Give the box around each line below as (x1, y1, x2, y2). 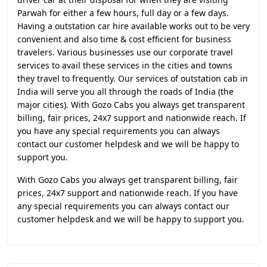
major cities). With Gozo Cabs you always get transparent (17, 99, 245, 110)
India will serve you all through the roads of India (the (17, 86, 234, 97)
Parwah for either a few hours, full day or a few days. (17, 7, 229, 18)
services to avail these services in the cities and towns (17, 60, 232, 71)
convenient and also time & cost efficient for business (17, 33, 231, 45)
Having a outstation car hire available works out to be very (17, 20, 250, 32)
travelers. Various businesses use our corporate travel (17, 46, 233, 58)
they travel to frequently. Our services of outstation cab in (17, 73, 248, 84)
